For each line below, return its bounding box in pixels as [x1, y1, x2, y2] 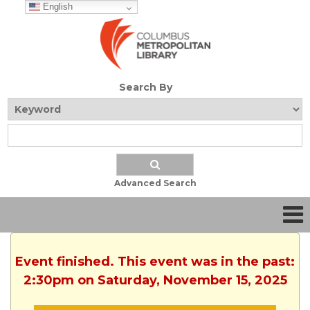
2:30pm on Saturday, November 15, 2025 [23, 273, 287, 289]
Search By [118, 81, 172, 94]
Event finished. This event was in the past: [15, 254, 295, 270]
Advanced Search [113, 178, 197, 189]
